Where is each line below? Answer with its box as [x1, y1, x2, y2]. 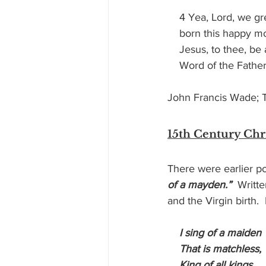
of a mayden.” [167, 179, 232, 191]
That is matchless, [179, 243, 261, 255]
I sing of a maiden [176, 227, 261, 239]
